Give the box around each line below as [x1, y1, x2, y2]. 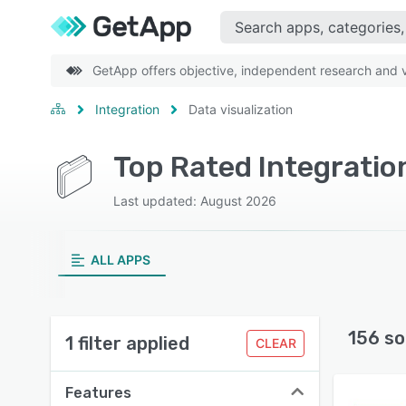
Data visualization [188, 101, 293, 117]
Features [65, 384, 131, 401]
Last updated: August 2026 [112, 193, 276, 208]
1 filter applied [65, 333, 189, 354]
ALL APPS [90, 252, 150, 267]
